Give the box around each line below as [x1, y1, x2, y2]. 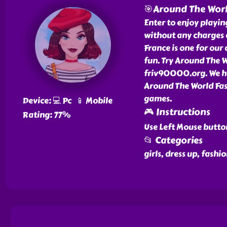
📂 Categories [143, 133, 203, 147]
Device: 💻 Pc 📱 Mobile [22, 94, 112, 107]
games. [143, 92, 172, 105]
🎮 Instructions [143, 105, 210, 119]
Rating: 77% [22, 108, 70, 121]
